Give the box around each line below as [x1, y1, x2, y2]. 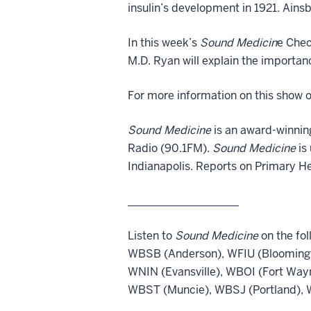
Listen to [128, 228, 175, 243]
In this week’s [128, 35, 200, 50]
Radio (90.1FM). [128, 140, 212, 155]
